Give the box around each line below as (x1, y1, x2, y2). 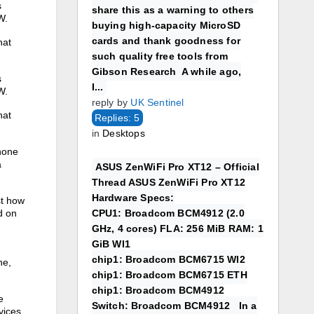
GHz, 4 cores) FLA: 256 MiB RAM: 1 (91, 223, 264, 234)
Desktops (102, 128, 145, 139)
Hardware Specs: (91, 192, 175, 203)
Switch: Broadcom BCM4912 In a (91, 300, 257, 311)
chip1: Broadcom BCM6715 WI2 (91, 254, 245, 265)
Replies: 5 (94, 112, 140, 123)
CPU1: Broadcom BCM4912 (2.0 (91, 207, 245, 219)
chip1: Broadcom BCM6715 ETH (91, 269, 247, 280)
